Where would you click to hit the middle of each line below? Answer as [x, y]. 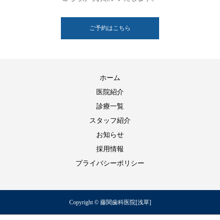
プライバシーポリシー [110, 163]
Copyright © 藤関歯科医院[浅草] [110, 202]
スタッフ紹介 [110, 120]
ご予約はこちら [110, 28]
